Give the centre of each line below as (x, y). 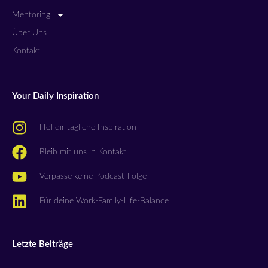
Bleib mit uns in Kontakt (83, 152)
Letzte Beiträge (42, 244)
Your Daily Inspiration (55, 96)
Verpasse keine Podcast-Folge (93, 177)
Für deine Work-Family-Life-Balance (104, 201)
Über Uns (29, 33)
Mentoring (31, 15)
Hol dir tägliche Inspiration (88, 128)
